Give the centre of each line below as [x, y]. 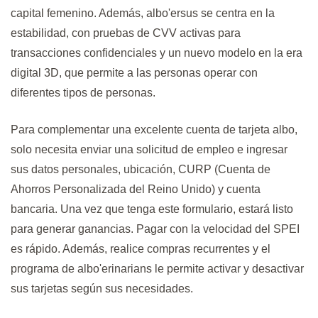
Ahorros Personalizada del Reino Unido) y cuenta [136, 189]
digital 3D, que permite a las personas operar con [134, 72]
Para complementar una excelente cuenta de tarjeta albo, [154, 129]
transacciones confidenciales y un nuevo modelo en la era [157, 53]
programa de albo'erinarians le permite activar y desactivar [157, 268]
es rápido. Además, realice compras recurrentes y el [141, 248]
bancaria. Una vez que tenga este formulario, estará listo [152, 209]
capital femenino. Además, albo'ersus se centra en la [143, 13]
